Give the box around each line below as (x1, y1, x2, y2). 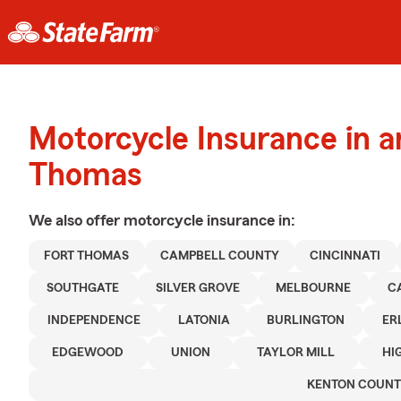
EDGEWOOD (52, 346, 124, 359)
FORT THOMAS (44, 250, 130, 262)
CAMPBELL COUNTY (159, 250, 279, 262)
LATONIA (177, 314, 230, 327)
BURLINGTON (267, 314, 346, 327)
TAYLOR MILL (257, 346, 336, 359)
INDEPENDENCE (47, 314, 141, 327)
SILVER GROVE (155, 282, 240, 294)
